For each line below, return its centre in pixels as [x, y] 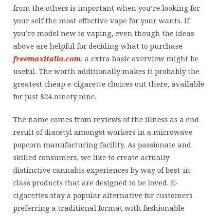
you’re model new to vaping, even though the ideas [103, 33]
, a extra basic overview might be [139, 59]
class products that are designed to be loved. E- [95, 183]
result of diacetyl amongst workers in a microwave [103, 132]
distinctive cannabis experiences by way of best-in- [103, 170]
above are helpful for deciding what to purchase [98, 46]
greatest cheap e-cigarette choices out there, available [109, 84]
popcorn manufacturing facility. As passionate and [102, 145]
